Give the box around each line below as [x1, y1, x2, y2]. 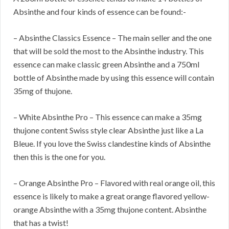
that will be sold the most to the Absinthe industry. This [13, 46, 204, 56]
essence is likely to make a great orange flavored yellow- [13, 191, 210, 201]
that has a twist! [13, 218, 68, 228]
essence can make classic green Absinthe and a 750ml [13, 59, 199, 70]
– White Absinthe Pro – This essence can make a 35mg [13, 112, 202, 122]
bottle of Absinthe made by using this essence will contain [13, 73, 214, 83]
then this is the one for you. [13, 152, 105, 162]
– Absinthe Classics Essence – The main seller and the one [13, 33, 212, 43]
